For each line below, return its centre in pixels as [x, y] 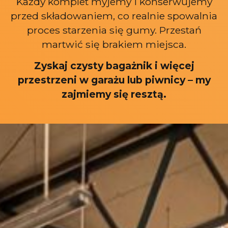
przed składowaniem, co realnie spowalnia [114, 16]
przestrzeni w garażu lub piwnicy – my [114, 80]
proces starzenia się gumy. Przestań [114, 30]
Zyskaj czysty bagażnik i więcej [114, 65]
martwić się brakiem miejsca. [114, 44]
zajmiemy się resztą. [114, 94]
